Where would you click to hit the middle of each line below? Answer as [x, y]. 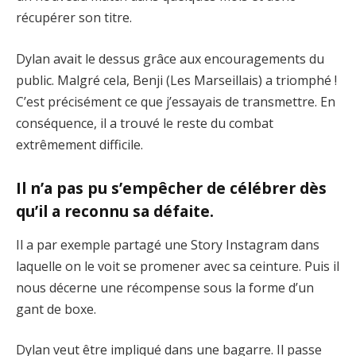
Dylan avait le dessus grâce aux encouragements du [170, 59]
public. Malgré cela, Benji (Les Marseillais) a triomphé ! [176, 81]
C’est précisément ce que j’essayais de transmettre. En [176, 102]
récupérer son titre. [74, 18]
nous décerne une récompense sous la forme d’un [165, 287]
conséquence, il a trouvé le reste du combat [145, 124]
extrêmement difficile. [79, 145]
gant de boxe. [56, 309]
